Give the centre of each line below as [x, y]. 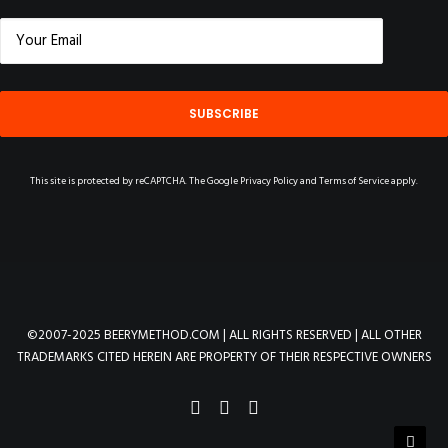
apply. [403, 181]
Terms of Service [354, 181]
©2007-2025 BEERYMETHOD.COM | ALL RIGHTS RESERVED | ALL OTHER [224, 335]
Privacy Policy [269, 181]
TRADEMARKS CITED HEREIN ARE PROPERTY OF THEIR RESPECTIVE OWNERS [224, 357]
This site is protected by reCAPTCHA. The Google [135, 181]
